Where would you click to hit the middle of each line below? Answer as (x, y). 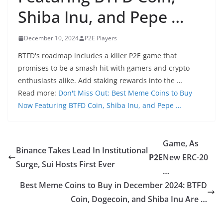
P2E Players (101, 38)
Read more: (38, 93)
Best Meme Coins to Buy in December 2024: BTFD (113, 185)
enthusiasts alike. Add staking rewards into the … (100, 80)
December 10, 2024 (51, 38)
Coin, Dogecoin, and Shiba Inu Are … (139, 199)
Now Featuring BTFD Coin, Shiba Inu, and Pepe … (100, 105)
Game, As (181, 143)
